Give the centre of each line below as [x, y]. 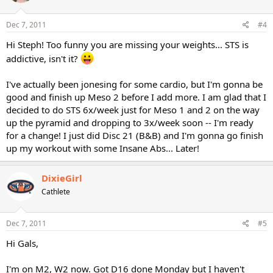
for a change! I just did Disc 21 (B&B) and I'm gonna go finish [135, 135]
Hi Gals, [22, 243]
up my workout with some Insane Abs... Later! [103, 148]
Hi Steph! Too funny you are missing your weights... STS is [127, 44]
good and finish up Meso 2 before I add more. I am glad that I [136, 97]
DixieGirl [62, 178]
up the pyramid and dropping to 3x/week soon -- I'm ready [130, 122]
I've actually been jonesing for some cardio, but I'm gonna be [134, 84]
